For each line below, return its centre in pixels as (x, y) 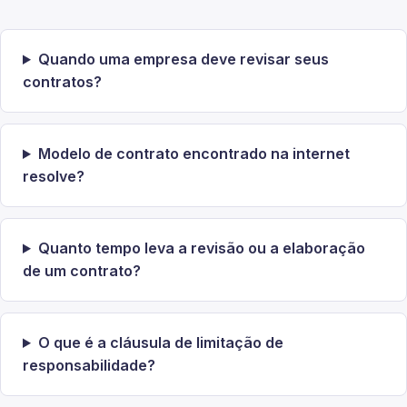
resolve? (54, 176)
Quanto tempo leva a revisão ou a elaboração (201, 248)
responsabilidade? (89, 365)
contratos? (62, 82)
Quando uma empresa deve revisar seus (183, 59)
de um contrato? (82, 271)
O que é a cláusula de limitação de (160, 342)
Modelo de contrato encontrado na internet (194, 154)
